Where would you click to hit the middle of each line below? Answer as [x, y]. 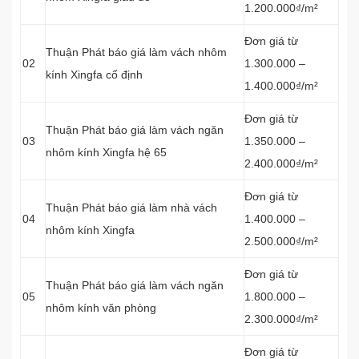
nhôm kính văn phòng [101, 308]
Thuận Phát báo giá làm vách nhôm [136, 52]
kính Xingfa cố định [94, 75]
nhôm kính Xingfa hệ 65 [106, 152]
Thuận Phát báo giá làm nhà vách [131, 208]
